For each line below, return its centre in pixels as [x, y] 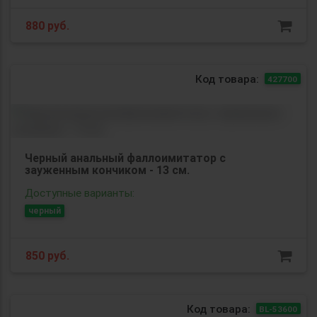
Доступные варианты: [80, 192]
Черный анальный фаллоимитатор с [125, 157]
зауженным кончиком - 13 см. [107, 169]
